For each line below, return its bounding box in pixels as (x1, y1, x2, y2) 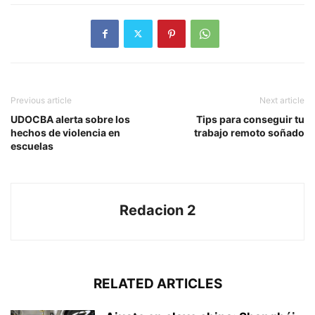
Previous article (11, 94, 72, 105)
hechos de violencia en (11, 126, 120, 139)
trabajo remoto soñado (194, 126, 304, 139)
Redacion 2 (119, 201, 196, 219)
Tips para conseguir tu (196, 112, 304, 125)
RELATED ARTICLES (93, 275, 222, 292)
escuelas (11, 139, 53, 152)
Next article (259, 94, 304, 105)
